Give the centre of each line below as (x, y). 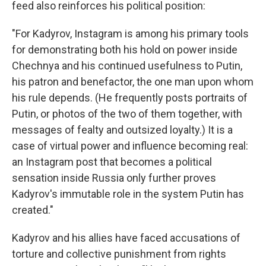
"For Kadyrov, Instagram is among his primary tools (130, 34)
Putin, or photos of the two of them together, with (127, 114)
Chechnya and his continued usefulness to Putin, (127, 66)
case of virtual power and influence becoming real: (130, 146)
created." (33, 210)
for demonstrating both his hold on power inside (125, 50)
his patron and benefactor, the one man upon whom (133, 82)
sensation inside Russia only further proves (114, 178)
